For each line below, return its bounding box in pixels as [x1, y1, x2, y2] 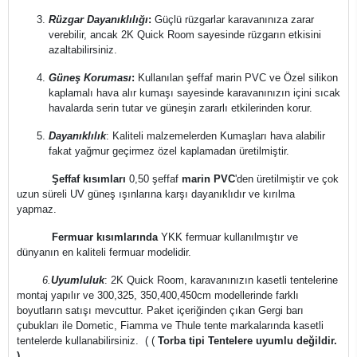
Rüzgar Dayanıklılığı [49, 14, 148, 25]
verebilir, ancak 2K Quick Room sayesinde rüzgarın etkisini [49, 29, 321, 41]
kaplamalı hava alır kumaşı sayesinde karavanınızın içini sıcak [49, 87, 340, 99]
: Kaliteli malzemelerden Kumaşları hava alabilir [106, 130, 325, 142]
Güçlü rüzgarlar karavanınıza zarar [151, 14, 314, 25]
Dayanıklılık [49, 130, 106, 142]
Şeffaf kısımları [52, 173, 129, 185]
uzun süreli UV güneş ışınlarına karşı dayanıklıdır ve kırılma [17, 188, 295, 200]
